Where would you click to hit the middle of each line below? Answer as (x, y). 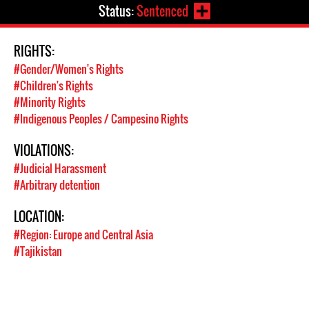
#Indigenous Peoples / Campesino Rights (101, 119)
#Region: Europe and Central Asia (83, 235)
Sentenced (162, 11)
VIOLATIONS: (44, 150)
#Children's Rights (53, 86)
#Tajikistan (38, 251)
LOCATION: (40, 217)
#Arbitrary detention (57, 185)
